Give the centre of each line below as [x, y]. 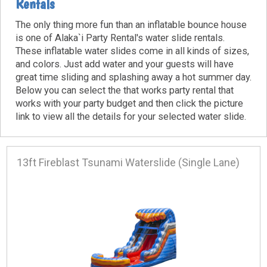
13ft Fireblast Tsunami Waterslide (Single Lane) [128, 162]
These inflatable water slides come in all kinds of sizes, [132, 51]
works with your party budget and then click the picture [129, 103]
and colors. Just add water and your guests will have [125, 64]
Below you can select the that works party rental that [125, 90]
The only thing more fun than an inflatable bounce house [131, 24]
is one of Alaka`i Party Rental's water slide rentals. [120, 38]
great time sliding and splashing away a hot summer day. [133, 77]
